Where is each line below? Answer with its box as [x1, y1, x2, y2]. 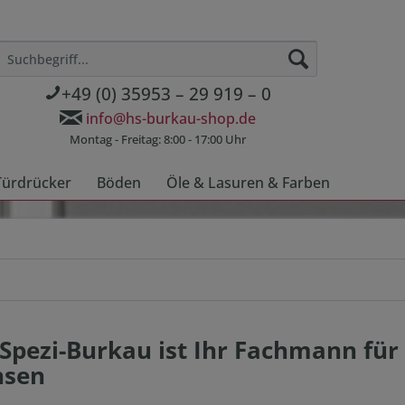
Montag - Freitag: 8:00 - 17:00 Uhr [70, 131, 247, 148]
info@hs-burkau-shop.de [86, 108, 257, 129]
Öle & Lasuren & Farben [166, 173, 330, 193]
